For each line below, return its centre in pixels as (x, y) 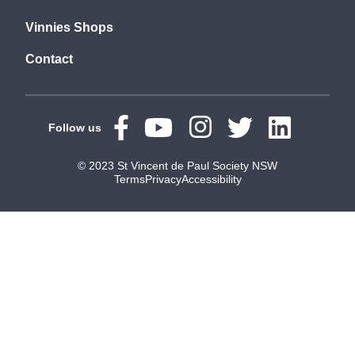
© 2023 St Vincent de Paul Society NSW (177, 165)
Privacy (163, 179)
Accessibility (211, 179)
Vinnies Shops (69, 27)
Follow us (75, 127)
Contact (49, 59)
